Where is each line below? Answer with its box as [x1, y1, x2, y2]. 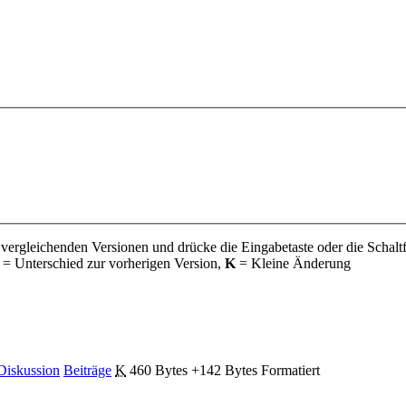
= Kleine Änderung [236, 256, 351, 272]
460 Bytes [130, 362, 188, 378]
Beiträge [63, 362, 111, 378]
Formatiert [261, 362, 320, 378]
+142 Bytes [191, 362, 257, 378]
